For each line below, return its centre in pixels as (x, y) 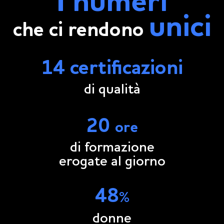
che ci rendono (81, 31)
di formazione (112, 148)
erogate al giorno (112, 162)
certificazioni (126, 69)
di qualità (112, 90)
